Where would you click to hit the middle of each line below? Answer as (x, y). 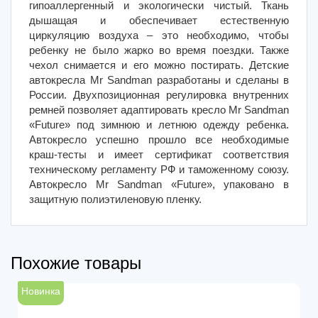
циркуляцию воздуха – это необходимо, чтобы (159, 35)
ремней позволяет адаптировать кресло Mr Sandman (159, 110)
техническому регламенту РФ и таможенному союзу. (159, 169)
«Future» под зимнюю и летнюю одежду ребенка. (159, 125)
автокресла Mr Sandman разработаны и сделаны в (159, 80)
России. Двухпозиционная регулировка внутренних (159, 95)
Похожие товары (76, 263)
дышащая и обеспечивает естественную (159, 20)
